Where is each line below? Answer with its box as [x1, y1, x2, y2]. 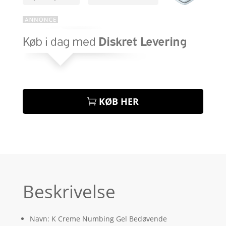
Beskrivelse [22, 180, 116, 204]
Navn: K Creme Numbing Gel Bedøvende [29, 214, 167, 224]
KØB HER [99, 95, 139, 108]
